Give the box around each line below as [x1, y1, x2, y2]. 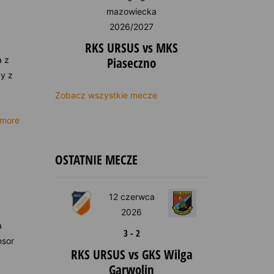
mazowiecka [106, 6, 157, 17]
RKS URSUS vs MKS [85, 39, 179, 56]
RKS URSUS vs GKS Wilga [70, 246, 193, 263]
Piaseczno [107, 54, 157, 72]
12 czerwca [108, 191, 155, 202]
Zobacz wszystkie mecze [54, 90, 157, 100]
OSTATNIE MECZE [54, 151, 138, 168]
